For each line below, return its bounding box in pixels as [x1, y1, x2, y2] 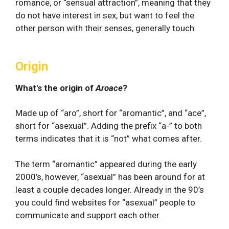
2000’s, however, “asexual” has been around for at [15, 172, 205, 182]
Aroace [96, 82, 123, 93]
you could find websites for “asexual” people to [15, 197, 195, 208]
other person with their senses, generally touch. [15, 22, 196, 33]
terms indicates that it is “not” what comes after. [15, 133, 202, 144]
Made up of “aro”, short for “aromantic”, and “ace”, [15, 107, 206, 118]
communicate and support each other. [15, 210, 161, 220]
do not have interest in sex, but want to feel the [15, 10, 194, 20]
